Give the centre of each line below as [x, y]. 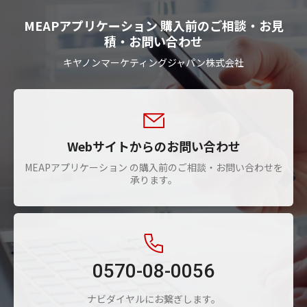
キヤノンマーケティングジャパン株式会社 [153, 63]
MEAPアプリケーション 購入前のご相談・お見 [153, 26]
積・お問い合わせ [153, 41]
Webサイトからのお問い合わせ [153, 146]
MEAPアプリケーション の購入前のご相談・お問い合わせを [153, 168]
